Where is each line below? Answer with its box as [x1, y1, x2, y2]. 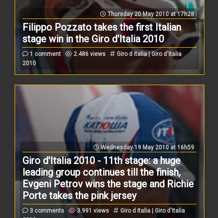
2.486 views [72, 50, 106, 57]
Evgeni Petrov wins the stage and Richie [22, 178, 194, 190]
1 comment [28, 50, 61, 57]
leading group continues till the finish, [22, 166, 181, 178]
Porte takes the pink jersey [22, 189, 137, 201]
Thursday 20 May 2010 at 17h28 [106, 10, 194, 18]
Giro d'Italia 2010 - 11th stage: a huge [22, 154, 181, 166]
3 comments [28, 207, 65, 214]
